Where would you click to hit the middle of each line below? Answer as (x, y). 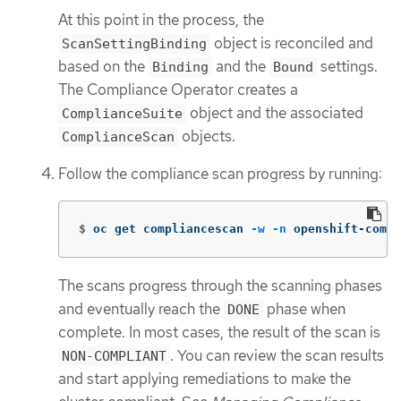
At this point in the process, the (161, 19)
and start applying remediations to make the (205, 378)
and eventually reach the (141, 308)
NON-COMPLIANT (114, 356)
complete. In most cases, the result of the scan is (219, 332)
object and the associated (275, 112)
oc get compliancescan (172, 228)
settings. (347, 66)
